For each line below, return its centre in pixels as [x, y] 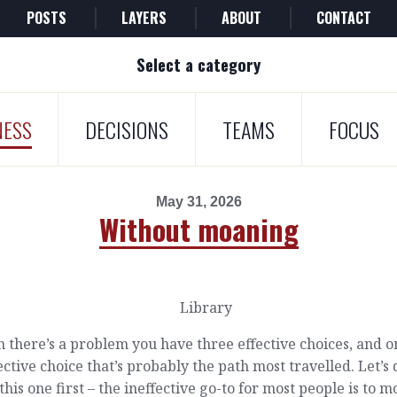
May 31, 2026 [198, 201]
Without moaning [198, 229]
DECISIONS [127, 129]
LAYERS [144, 18]
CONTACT [343, 18]
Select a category [198, 64]
